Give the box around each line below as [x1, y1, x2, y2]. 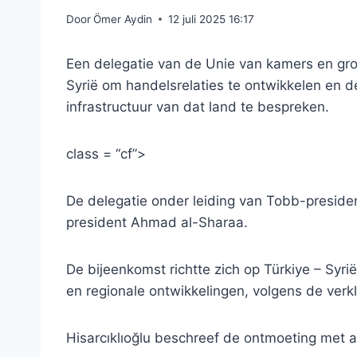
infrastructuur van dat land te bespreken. [66, 98, 329, 115]
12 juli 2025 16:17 [168, 12, 255, 25]
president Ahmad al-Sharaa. [66, 214, 248, 230]
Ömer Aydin [93, 12, 153, 25]
